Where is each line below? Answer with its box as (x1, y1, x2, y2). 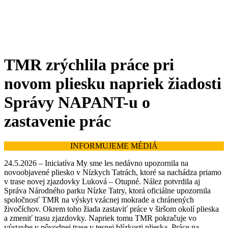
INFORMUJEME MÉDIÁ (70, 141, 158, 151)
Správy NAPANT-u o (4, 93, 150, 111)
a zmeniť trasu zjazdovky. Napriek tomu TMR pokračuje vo (4, 214, 196, 223)
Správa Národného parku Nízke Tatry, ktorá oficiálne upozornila (4, 186, 211, 195)
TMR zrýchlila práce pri (4, 55, 174, 74)
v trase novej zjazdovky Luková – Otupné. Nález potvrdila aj (4, 177, 200, 186)
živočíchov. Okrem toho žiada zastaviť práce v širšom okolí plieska (4, 205, 219, 214)
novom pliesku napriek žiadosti (4, 74, 221, 93)
